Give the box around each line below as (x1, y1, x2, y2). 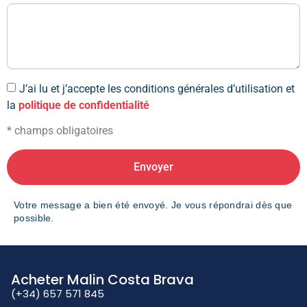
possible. (14, 212, 54, 223)
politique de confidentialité (19, 98, 149, 112)
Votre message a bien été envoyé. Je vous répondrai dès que (14, 199, 293, 210)
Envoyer (134, 160, 173, 173)
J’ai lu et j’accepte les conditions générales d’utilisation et (19, 82, 295, 95)
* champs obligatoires (7, 123, 113, 137)
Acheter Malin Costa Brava (11, 269, 194, 289)
